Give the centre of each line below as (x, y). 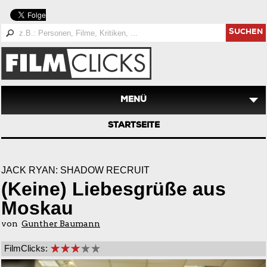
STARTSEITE (133, 126)
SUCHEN (246, 32)
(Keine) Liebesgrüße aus (114, 189)
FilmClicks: (26, 248)
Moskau (37, 208)
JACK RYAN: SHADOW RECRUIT (75, 170)
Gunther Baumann (61, 223)
